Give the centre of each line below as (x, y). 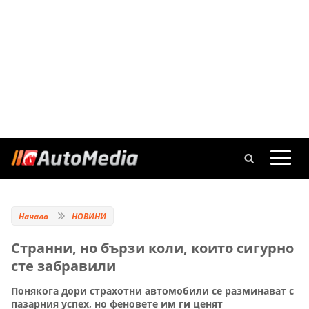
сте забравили (63, 266)
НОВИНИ (89, 216)
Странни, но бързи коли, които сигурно (152, 248)
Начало (33, 216)
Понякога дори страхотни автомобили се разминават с (152, 291)
